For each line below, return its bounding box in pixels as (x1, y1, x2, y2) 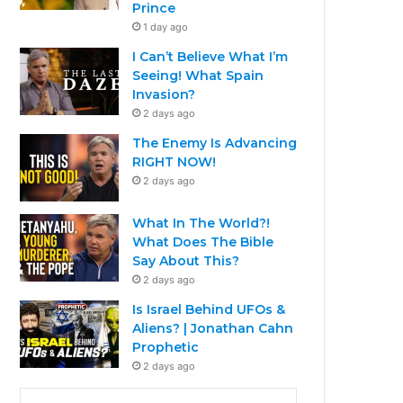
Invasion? (132, 85, 196, 103)
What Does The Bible (132, 233, 274, 250)
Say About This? (132, 252, 240, 269)
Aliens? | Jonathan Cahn (132, 319, 294, 336)
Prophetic (132, 338, 200, 355)
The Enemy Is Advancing (132, 134, 298, 151)
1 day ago (143, 20, 189, 33)
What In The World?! (132, 214, 271, 231)
